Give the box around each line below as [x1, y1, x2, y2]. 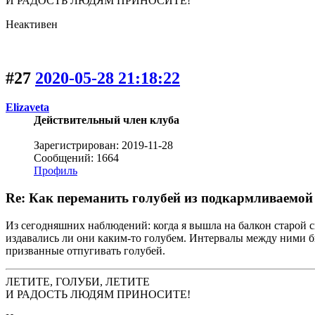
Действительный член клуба [34, 114, 179, 127]
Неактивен [6, 18, 58, 30]
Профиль [34, 165, 77, 177]
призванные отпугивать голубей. [6, 244, 165, 257]
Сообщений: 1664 [34, 152, 119, 165]
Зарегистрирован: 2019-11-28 [34, 139, 173, 152]
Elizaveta [6, 101, 49, 114]
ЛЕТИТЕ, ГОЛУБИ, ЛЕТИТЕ [6, 275, 150, 288]
